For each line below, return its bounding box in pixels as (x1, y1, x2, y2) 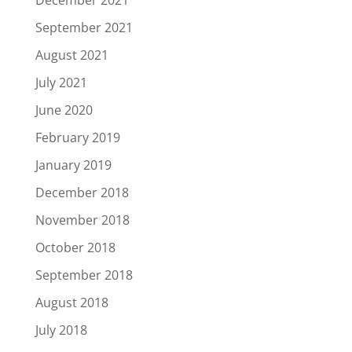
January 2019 (35, 156, 112, 174)
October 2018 (35, 239, 115, 256)
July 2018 (35, 321, 87, 339)
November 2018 (35, 211, 130, 229)
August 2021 (35, 46, 108, 64)
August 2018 (35, 294, 108, 311)
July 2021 (35, 74, 87, 91)
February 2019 (35, 129, 120, 146)
